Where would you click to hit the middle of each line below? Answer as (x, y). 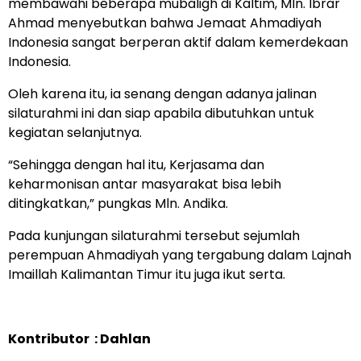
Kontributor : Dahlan (79, 338)
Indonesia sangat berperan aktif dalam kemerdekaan (178, 42)
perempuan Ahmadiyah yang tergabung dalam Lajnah (180, 255)
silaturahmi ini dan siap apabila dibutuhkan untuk (161, 113)
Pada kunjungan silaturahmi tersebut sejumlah (154, 235)
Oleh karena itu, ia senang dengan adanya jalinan (162, 93)
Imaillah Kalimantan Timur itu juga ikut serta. (147, 274)
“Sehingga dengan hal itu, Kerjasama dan (136, 164)
